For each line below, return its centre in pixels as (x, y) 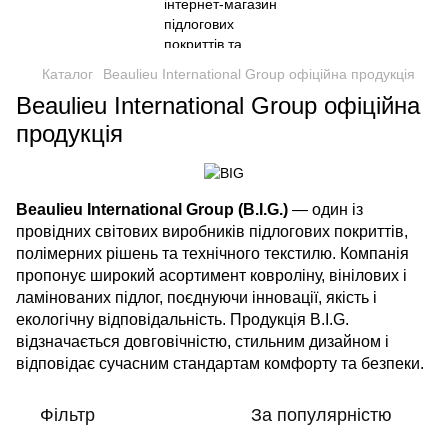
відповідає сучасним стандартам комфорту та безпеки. (220, 364)
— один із (325, 210)
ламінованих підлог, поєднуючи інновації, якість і (196, 298)
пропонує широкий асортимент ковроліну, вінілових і (211, 276)
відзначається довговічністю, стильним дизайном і (202, 342)
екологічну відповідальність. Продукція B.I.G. (182, 320)
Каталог (67, 74)
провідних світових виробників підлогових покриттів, (212, 232)
